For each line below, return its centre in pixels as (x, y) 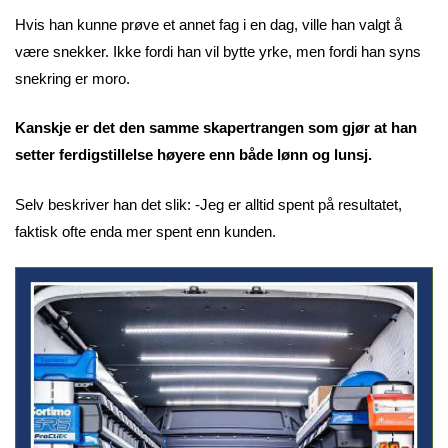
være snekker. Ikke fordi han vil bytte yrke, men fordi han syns (218, 51)
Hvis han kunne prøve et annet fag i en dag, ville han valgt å (208, 24)
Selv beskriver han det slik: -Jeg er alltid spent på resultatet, (208, 204)
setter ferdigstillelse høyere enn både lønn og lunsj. (193, 155)
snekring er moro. (72, 78)
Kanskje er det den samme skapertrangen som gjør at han (216, 128)
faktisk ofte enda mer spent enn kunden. (145, 231)
